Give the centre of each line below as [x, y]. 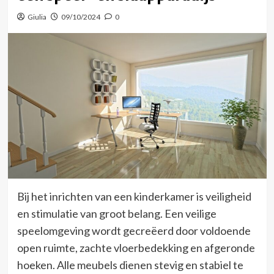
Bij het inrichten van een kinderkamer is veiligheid [134, 196]
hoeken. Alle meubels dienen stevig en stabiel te [130, 265]
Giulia [37, 17]
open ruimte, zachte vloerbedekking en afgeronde [136, 247]
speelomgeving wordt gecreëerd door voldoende [134, 230]
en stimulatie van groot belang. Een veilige [117, 213]
